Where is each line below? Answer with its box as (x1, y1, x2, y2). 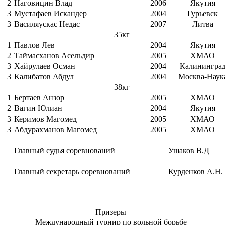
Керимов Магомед (14, 115, 77, 124)
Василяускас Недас (14, 20, 80, 29)
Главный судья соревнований (14, 146, 115, 155)
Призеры (95, 208, 126, 217)
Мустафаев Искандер (14, 9, 87, 18)
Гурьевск (187, 9, 218, 18)
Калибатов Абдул (14, 72, 74, 81)
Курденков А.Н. (168, 167, 223, 176)
